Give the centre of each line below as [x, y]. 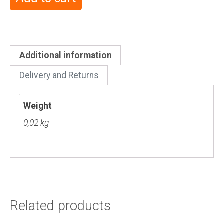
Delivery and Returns [59, 75]
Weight [38, 106]
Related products [60, 206]
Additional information [65, 55]
